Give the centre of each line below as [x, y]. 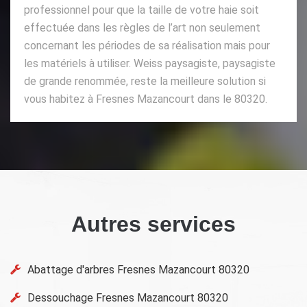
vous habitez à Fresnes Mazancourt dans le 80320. [146, 99]
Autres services [153, 224]
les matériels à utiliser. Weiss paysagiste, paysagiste [150, 63]
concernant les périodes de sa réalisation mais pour [147, 45]
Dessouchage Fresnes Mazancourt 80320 [128, 297]
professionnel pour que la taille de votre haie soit [142, 10]
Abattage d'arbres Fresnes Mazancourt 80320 [138, 269]
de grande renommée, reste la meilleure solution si [145, 81]
